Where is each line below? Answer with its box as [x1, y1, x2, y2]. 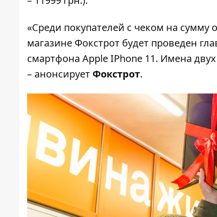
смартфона [27, 52, 82, 65]
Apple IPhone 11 [82, 52, 155, 65]
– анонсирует [27, 67, 93, 81]
